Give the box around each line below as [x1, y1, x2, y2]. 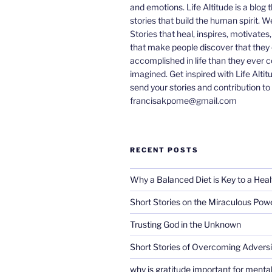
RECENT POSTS [130, 145, 199, 154]
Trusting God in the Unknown [130, 219, 241, 229]
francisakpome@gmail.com [130, 95, 237, 106]
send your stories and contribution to [130, 81, 270, 92]
